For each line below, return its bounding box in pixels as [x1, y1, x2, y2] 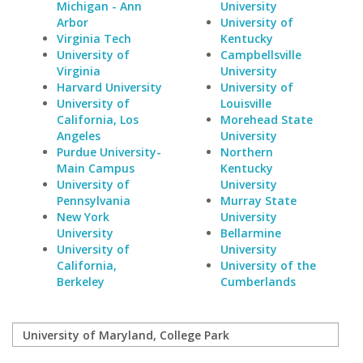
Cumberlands [220, 274, 296, 289]
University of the [220, 258, 316, 273]
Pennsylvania [57, 193, 130, 208]
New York [57, 209, 109, 224]
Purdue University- [57, 144, 161, 160]
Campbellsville [220, 47, 301, 62]
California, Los [57, 112, 139, 127]
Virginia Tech [57, 31, 131, 46]
